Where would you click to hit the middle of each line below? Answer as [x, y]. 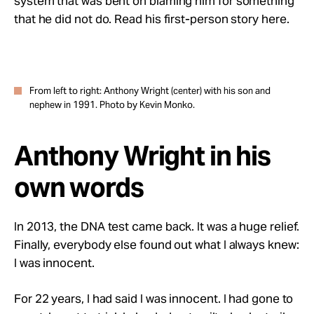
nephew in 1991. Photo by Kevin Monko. [112, 104]
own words [79, 187]
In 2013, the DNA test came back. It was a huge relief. [157, 226]
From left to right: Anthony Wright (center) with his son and [150, 90]
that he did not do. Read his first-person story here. [152, 19]
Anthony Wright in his [143, 156]
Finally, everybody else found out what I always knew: [157, 244]
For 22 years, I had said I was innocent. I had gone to [154, 298]
